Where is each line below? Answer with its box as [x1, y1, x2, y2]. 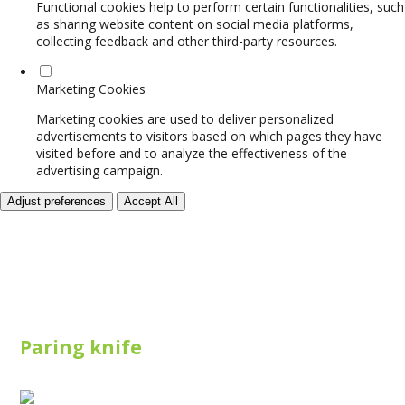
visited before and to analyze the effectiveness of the [36, 144, 347, 162]
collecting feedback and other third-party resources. [36, 32, 337, 50]
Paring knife [20, 334, 143, 361]
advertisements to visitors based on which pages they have [36, 127, 382, 145]
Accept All [124, 193, 178, 208]
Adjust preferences [7, 193, 106, 208]
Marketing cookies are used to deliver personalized [36, 109, 334, 127]
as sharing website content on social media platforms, [36, 14, 353, 33]
